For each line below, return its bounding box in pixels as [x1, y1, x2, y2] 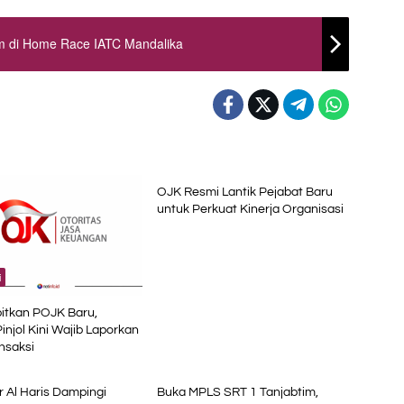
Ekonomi [170, 148, 208, 163]
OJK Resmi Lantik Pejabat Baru [156, 185, 333, 198]
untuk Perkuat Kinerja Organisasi [156, 202, 344, 216]
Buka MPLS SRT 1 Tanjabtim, [156, 385, 318, 399]
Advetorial [170, 348, 214, 363]
